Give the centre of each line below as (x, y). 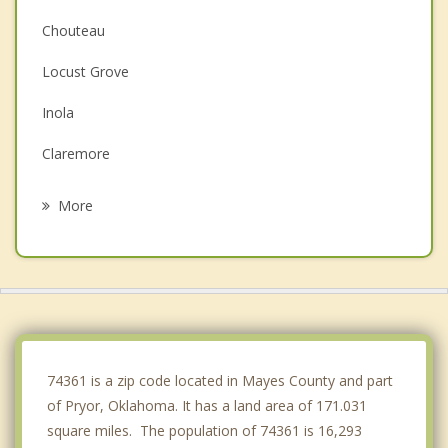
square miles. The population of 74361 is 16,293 (204, 431)
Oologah (70, 318)
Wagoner (71, 277)
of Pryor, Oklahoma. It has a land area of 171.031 (207, 406)
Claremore (76, 154)
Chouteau (73, 31)
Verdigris (69, 236)
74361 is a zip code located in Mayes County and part (220, 381)
